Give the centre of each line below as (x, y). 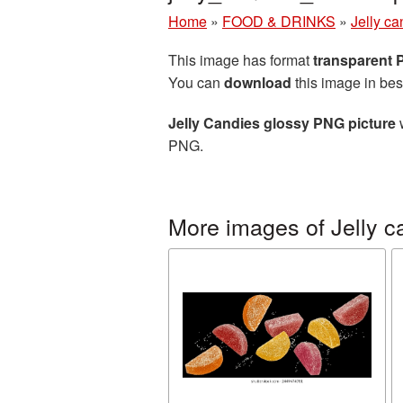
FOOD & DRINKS (279, 21)
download (258, 82)
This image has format (241, 60)
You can (196, 82)
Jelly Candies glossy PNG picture (282, 123)
